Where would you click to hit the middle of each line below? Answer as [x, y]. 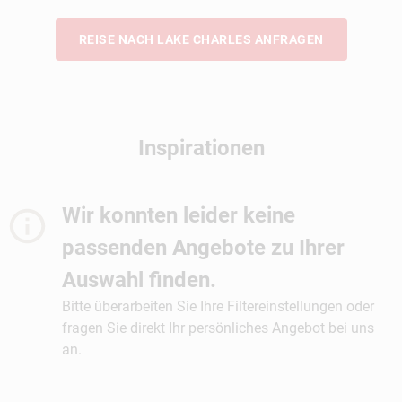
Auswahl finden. [139, 280]
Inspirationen [201, 148]
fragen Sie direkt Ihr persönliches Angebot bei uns [218, 328]
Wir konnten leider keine [178, 215]
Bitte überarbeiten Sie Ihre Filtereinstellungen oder [218, 306]
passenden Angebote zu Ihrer [203, 247]
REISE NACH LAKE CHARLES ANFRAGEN [201, 39]
